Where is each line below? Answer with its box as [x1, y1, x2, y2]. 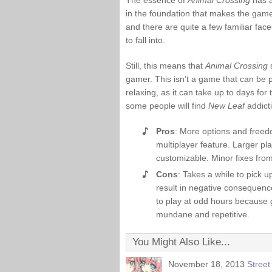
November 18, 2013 [168, 259, 245, 269]
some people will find [126, 101, 208, 110]
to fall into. [126, 35, 165, 45]
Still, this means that [126, 61, 205, 70]
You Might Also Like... [132, 236, 230, 248]
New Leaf [208, 101, 245, 110]
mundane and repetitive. [156, 209, 250, 219]
